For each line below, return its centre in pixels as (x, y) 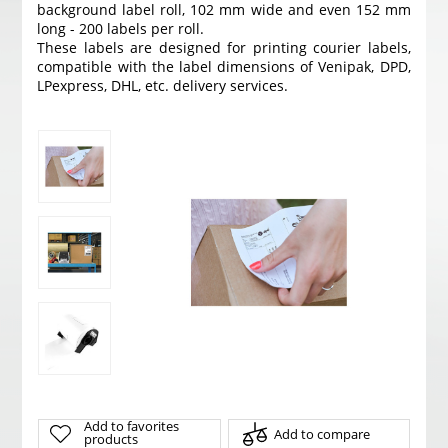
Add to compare (321, 434)
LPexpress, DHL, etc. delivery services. (163, 85)
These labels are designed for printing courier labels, (224, 47)
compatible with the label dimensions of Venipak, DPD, (224, 66)
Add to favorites (131, 426)
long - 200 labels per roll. (121, 28)
